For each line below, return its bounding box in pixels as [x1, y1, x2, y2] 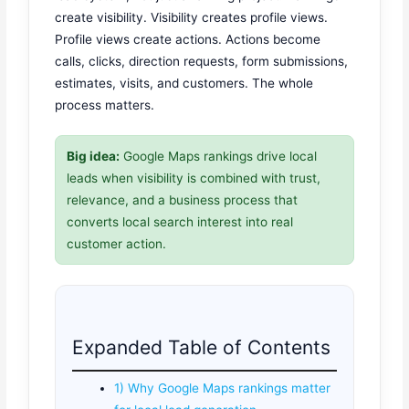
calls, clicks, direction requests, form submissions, [55, 53, 349, 68]
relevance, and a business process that [67, 193, 299, 208]
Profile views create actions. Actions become [55, 31, 321, 47]
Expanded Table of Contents [72, 335, 331, 359]
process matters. [55, 97, 155, 112]
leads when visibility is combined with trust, [67, 171, 321, 186]
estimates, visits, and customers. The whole [55, 75, 314, 90]
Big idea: [67, 149, 121, 164]
